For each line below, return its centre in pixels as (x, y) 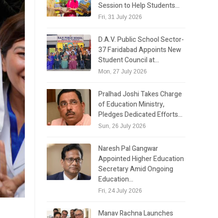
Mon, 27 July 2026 (123, 71)
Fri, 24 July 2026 (120, 191)
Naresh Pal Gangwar (128, 148)
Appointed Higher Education (141, 159)
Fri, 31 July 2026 (120, 17)
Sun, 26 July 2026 (122, 126)
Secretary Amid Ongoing (136, 169)
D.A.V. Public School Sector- (141, 39)
